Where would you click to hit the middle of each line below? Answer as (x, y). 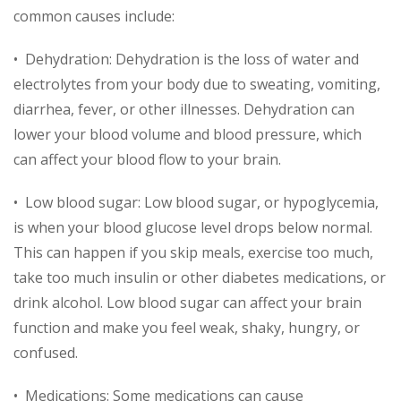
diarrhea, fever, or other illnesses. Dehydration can (184, 109)
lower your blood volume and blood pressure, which (188, 134)
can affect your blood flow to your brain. (147, 159)
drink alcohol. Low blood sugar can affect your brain (188, 302)
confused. (46, 352)
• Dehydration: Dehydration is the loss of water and (186, 59)
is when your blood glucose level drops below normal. (193, 227)
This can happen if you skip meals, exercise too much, (193, 252)
